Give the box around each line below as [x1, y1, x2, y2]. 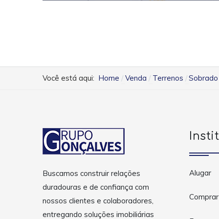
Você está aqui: [43, 73, 98, 83]
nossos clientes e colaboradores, [43, 196, 153, 206]
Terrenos [152, 73, 183, 83]
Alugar [189, 168, 211, 177]
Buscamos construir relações [43, 169, 140, 178]
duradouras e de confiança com [43, 182, 149, 192]
